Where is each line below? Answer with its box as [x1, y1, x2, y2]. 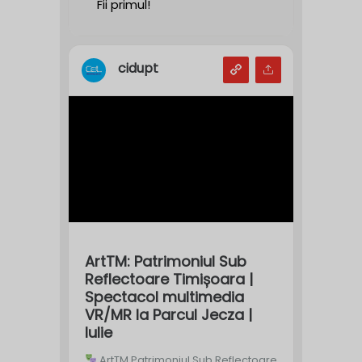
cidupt [118, 59, 158, 78]
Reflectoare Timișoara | [85, 268, 253, 289]
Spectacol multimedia [85, 286, 244, 307]
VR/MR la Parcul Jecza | [85, 304, 252, 325]
